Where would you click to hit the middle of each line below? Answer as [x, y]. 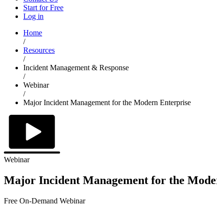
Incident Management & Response [76, 67]
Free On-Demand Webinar [45, 201]
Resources [39, 50]
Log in [33, 16]
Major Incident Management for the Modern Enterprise [107, 102]
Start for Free [43, 7]
